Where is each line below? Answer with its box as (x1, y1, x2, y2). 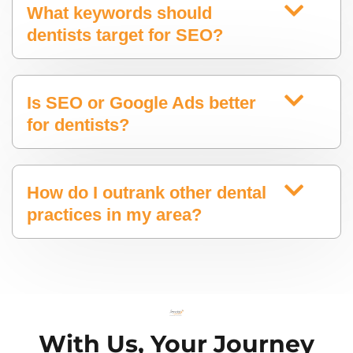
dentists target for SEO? (27, 25, 223, 46)
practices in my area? (27, 205, 202, 225)
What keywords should (27, 3, 212, 24)
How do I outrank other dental (27, 183, 266, 203)
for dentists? (27, 115, 129, 136)
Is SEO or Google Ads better (27, 93, 256, 113)
